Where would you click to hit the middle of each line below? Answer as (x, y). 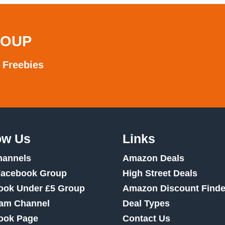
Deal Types (146, 203)
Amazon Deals (153, 158)
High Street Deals (160, 173)
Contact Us (146, 218)
